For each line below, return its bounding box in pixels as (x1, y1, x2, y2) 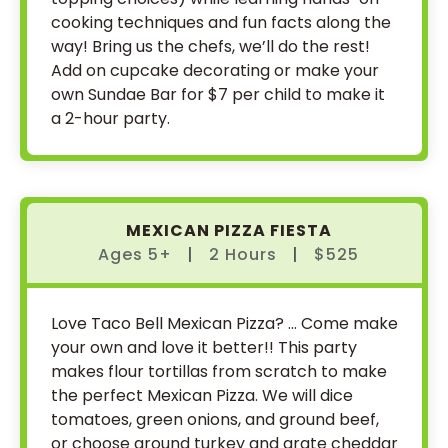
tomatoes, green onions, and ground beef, (51, 408, 379, 431)
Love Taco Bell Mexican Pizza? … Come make (51, 312, 398, 335)
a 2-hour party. (51, 107, 170, 130)
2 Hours (204, 243, 282, 266)
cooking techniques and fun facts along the (51, 11, 391, 34)
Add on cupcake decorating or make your (51, 59, 379, 82)
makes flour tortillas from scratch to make (51, 360, 387, 383)
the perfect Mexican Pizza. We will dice (51, 384, 353, 407)
